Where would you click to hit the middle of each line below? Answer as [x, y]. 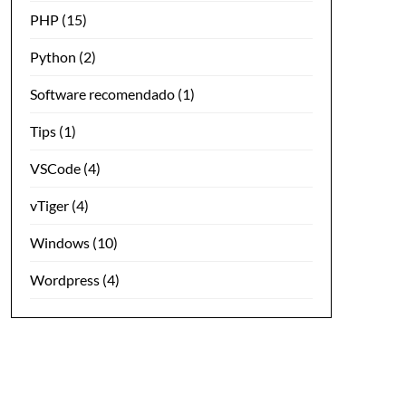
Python [53, 56]
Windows [59, 242]
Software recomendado [102, 93]
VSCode [55, 168]
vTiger [49, 205]
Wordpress [64, 279]
